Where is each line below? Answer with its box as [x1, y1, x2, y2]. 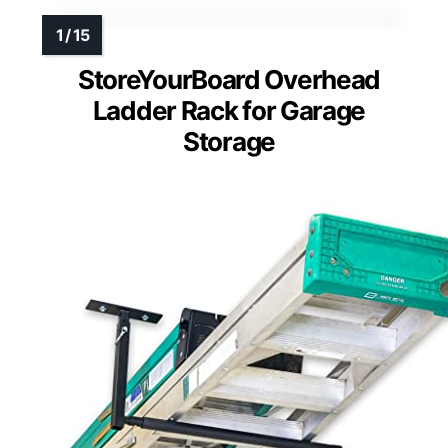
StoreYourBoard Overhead [77, 63, 381, 95]
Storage [183, 125, 275, 157]
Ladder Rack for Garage [92, 94, 366, 126]
